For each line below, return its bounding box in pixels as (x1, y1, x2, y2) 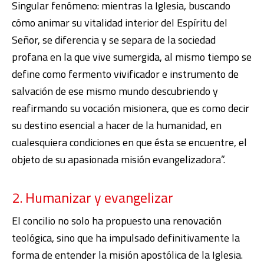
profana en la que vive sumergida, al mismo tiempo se (12, 49, 252, 65)
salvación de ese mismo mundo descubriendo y (12, 83, 218, 100)
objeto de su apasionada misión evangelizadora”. (12, 151, 225, 168)
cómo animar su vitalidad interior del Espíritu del (12, 15, 227, 31)
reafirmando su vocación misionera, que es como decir (12, 100, 249, 117)
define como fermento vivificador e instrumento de (12, 66, 239, 82)
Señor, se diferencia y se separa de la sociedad (12, 32, 216, 48)
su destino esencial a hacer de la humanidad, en (12, 117, 222, 134)
